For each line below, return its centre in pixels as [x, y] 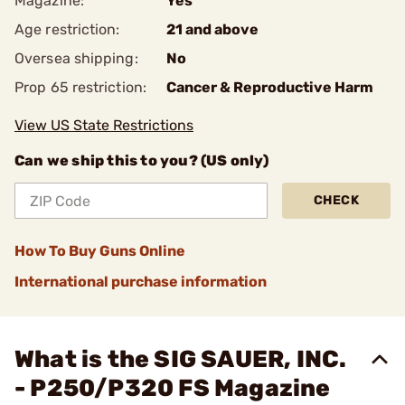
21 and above [212, 29]
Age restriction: [67, 29]
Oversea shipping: [76, 58]
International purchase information [141, 282]
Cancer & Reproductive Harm [270, 87]
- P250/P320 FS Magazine [173, 388]
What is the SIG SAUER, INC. [181, 359]
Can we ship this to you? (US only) [141, 160]
